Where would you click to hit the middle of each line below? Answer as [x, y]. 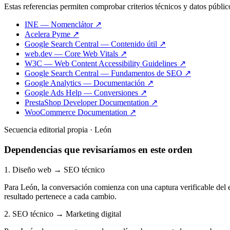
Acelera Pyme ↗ [52, 34]
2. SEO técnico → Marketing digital [63, 214]
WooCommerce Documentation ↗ [80, 112]
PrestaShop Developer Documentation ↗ [91, 103]
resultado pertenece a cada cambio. [60, 196]
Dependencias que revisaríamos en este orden [98, 149]
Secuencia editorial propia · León [58, 130]
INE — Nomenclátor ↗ [63, 25]
